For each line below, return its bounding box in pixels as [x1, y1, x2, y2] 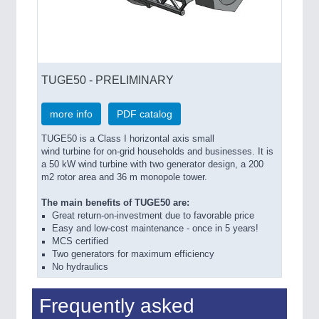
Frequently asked [39, 295, 194, 318]
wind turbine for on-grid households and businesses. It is [41, 146, 273, 157]
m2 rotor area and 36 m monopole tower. [41, 172, 207, 182]
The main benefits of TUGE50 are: [41, 197, 189, 208]
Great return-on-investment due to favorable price [52, 210, 254, 221]
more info [50, 108, 93, 120]
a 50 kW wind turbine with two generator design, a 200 [41, 159, 263, 169]
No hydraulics [52, 261, 108, 272]
